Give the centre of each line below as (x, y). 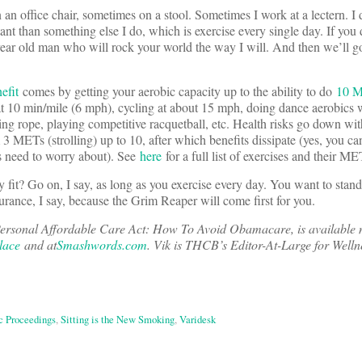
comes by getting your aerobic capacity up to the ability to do (177, 90)
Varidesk (198, 319)
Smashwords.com (102, 244)
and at (38, 244)
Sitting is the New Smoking (118, 319)
